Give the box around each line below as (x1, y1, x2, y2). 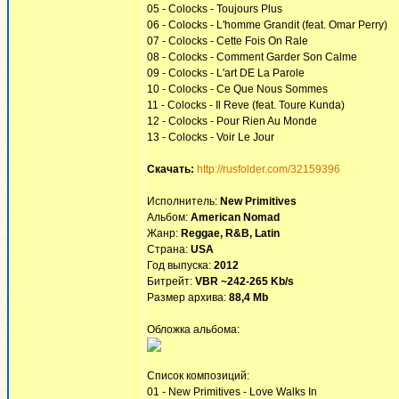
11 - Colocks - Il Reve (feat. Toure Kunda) (147, 99, 345, 111)
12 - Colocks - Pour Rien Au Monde (147, 115, 317, 127)
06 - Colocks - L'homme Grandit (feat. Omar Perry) (147, 19, 387, 31)
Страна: (147, 243, 191, 256)
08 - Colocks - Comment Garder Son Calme (147, 51, 357, 63)
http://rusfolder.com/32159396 (197, 163, 340, 175)
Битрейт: (147, 275, 195, 288)
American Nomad (191, 211, 280, 224)
